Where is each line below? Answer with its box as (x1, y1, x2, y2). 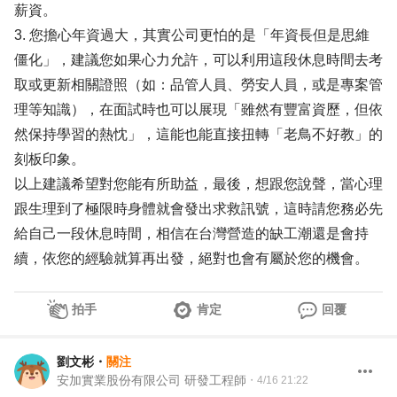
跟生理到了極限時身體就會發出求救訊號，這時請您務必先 (14, 201, 383, 216)
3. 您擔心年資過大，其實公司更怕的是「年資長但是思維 (14, 27, 370, 43)
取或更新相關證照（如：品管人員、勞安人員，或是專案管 (14, 77, 383, 92)
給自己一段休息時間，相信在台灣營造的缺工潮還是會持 (14, 226, 369, 241)
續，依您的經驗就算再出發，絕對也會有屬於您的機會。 (14, 251, 369, 266)
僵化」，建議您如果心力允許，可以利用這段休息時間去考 (14, 52, 383, 67)
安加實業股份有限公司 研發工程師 (57, 373, 246, 387)
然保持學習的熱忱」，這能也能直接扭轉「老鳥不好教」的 (14, 127, 383, 142)
